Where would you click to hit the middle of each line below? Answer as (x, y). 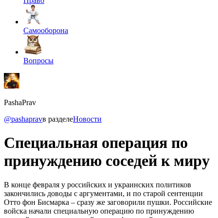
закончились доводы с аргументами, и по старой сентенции (103, 193)
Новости (87, 119)
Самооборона (46, 30)
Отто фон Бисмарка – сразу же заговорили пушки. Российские (108, 202)
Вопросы (38, 61)
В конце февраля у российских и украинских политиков (98, 184)
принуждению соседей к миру (107, 161)
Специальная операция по (96, 143)
